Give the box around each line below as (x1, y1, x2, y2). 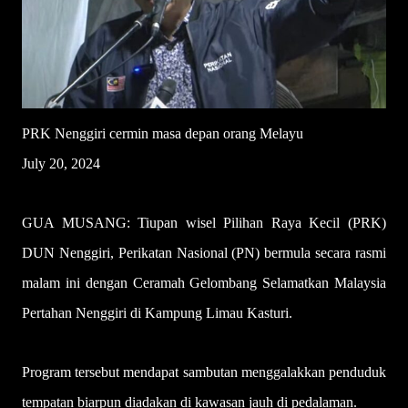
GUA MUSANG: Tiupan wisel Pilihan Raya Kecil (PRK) (22, 215, 386, 231)
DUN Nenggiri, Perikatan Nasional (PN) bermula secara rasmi (22, 245, 386, 261)
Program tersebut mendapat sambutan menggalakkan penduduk (22, 364, 386, 381)
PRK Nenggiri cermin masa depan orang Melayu (22, 126, 303, 142)
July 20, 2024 (22, 156, 100, 172)
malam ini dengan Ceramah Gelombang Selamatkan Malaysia (22, 275, 386, 291)
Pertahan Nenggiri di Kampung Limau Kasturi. (22, 305, 292, 321)
